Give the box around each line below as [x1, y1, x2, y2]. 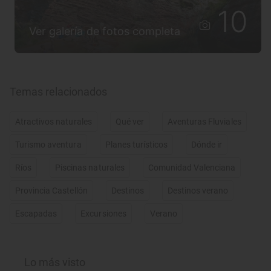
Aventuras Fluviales [167, 117, 241, 127]
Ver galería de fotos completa [29, 25, 181, 38]
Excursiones [80, 209, 126, 219]
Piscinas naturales [55, 163, 125, 173]
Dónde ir [191, 140, 223, 150]
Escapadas [15, 209, 57, 219]
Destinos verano [167, 186, 229, 196]
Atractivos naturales [15, 117, 92, 127]
